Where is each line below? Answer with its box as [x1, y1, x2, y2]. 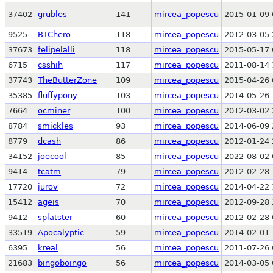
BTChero [38, 29, 71, 39]
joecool [38, 151, 66, 161]
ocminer [38, 105, 70, 115]
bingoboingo [38, 258, 87, 268]
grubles [38, 9, 67, 19]
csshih [38, 60, 63, 69]
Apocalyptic [38, 227, 84, 237]
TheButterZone [38, 75, 97, 85]
